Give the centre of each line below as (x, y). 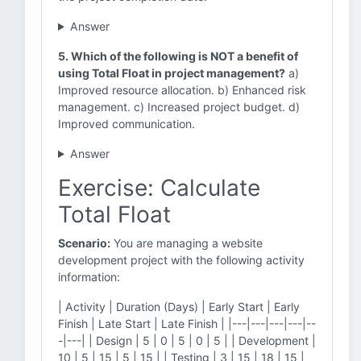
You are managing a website (187, 243)
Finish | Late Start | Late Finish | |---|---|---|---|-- (187, 324)
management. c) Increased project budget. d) (179, 107)
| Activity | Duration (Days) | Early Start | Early (179, 307)
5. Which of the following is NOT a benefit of (178, 56)
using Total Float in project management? (172, 73)
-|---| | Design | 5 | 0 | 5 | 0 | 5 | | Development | (187, 340)
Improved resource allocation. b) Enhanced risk (182, 90)
